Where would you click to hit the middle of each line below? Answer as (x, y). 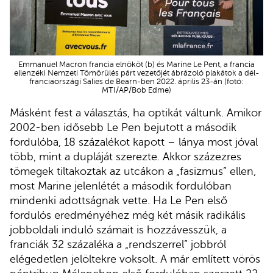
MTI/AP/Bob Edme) (136, 90)
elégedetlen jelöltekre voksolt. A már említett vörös (135, 259)
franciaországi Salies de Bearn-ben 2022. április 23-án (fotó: (136, 82)
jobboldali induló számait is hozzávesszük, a (118, 229)
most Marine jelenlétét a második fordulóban (121, 186)
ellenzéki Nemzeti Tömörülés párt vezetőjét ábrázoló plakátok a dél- (136, 73)
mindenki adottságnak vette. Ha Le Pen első (119, 200)
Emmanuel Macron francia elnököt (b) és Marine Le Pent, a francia (136, 65)
